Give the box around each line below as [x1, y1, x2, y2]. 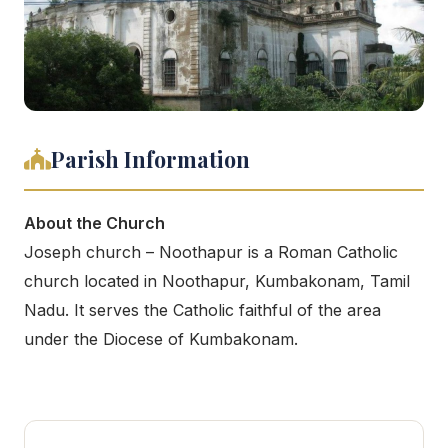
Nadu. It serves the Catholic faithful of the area [24, 300, 381, 320]
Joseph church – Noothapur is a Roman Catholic [24, 242, 398, 262]
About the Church [24, 213, 165, 233]
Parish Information [51, 145, 250, 173]
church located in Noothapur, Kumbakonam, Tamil [24, 271, 410, 291]
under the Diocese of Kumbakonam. [24, 329, 298, 349]
